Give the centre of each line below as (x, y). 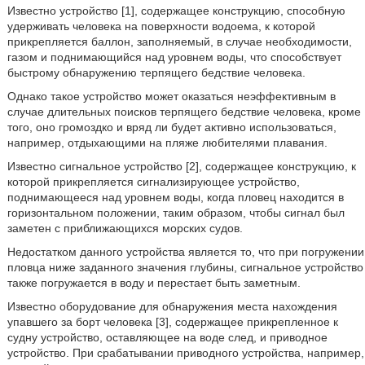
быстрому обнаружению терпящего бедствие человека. (156, 73)
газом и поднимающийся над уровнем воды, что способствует (174, 57)
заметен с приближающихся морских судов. (125, 228)
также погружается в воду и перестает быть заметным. (154, 283)
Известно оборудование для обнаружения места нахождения (172, 306)
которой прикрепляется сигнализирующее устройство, (153, 182)
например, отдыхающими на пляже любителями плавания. (167, 143)
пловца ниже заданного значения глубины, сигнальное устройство (185, 267)
